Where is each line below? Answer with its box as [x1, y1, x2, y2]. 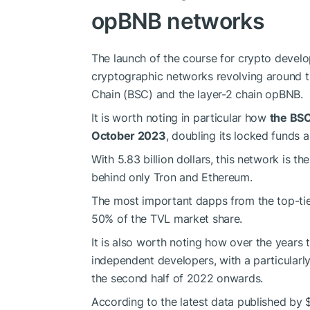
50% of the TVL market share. [91, 212, 243, 226]
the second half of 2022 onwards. [91, 271, 264, 286]
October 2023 [91, 129, 166, 143]
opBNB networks [91, 8, 265, 35]
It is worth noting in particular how [91, 111, 270, 125]
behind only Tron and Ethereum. [91, 170, 253, 185]
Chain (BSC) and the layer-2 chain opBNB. [91, 87, 303, 102]
